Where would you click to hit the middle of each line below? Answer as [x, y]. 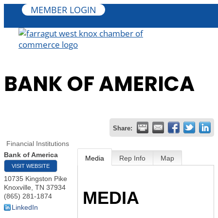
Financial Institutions [38, 143]
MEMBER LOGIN [64, 10]
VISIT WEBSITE [31, 166]
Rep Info [133, 158]
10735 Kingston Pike [36, 178]
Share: [123, 128]
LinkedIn [25, 207]
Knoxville [18, 187]
